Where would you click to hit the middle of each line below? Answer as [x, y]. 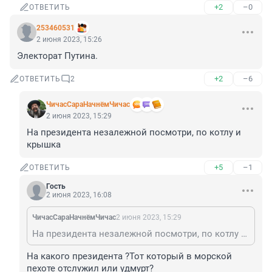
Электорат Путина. [57, 56]
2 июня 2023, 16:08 [79, 195]
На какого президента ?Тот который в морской [129, 257]
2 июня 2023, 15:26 [69, 40]
